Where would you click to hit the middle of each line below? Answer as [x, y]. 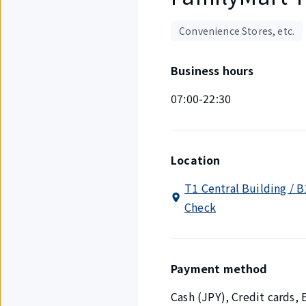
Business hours [212, 70]
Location [196, 160]
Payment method [219, 268]
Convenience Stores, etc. [237, 31]
